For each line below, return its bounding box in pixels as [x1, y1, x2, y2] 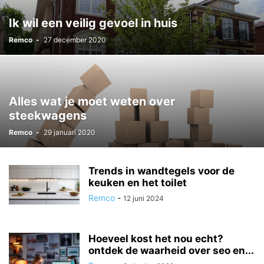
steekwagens [9, 108, 87, 123]
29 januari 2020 [44, 128, 95, 137]
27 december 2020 [44, 35, 106, 44]
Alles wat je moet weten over [9, 94, 175, 108]
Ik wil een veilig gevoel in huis [9, 16, 177, 30]
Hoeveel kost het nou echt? [88, 233, 223, 245]
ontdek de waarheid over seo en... [88, 245, 254, 256]
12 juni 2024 [123, 194, 164, 203]
